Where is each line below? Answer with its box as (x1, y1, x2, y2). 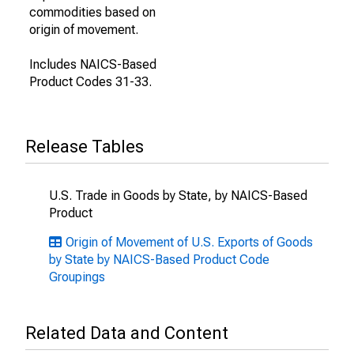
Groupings (49, 269, 105, 284)
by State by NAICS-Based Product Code (49, 252, 269, 267)
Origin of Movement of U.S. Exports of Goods (66, 235, 313, 250)
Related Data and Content (25, 323, 228, 343)
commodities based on (29, 5, 156, 20)
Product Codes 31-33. (29, 74, 152, 89)
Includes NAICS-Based (29, 57, 156, 72)
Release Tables (25, 137, 144, 156)
